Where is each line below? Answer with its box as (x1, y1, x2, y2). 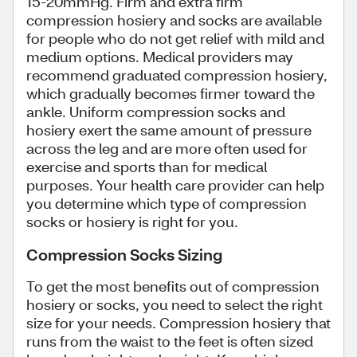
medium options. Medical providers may (26, 47, 293, 66)
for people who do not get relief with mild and (26, 29, 324, 48)
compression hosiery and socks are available (26, 10, 322, 29)
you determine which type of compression (26, 194, 307, 213)
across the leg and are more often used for (26, 139, 308, 158)
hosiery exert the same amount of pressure (26, 120, 312, 139)
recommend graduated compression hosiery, (26, 65, 328, 84)
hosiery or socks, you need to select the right (26, 295, 323, 314)
